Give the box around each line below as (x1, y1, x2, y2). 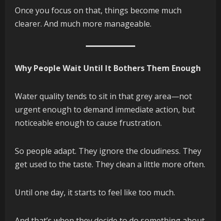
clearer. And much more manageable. (15, 18, 151, 30)
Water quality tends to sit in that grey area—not (15, 91, 192, 102)
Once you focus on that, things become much (15, 5, 182, 16)
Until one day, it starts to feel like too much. (15, 187, 175, 198)
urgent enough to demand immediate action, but (15, 104, 195, 115)
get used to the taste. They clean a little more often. (15, 159, 205, 170)
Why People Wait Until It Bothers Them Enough (15, 63, 201, 74)
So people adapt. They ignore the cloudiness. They (15, 146, 201, 157)
